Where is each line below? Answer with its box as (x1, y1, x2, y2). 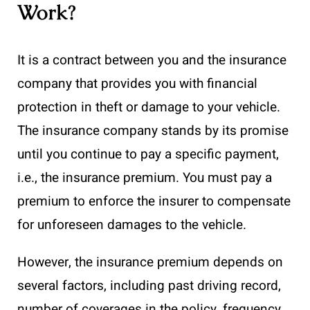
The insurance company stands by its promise (17, 120, 289, 140)
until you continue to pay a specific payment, (17, 144, 279, 164)
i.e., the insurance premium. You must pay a (17, 167, 272, 188)
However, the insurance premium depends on (17, 252, 283, 272)
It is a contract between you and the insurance (17, 50, 286, 70)
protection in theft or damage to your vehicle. (17, 97, 280, 117)
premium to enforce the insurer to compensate (17, 191, 291, 211)
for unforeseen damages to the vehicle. (17, 215, 250, 235)
